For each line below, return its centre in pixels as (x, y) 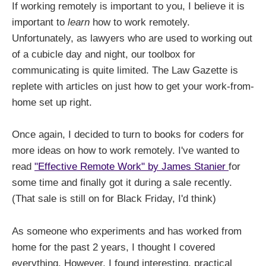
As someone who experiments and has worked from (127, 231)
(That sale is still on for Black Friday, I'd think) (114, 199)
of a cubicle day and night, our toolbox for (104, 55)
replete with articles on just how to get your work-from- (133, 87)
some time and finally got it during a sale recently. (122, 183)
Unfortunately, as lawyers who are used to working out (132, 39)
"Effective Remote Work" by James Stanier (132, 167)
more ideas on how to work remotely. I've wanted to (126, 151)
